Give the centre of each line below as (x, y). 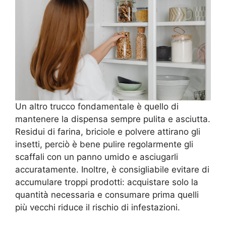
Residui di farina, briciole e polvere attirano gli (108, 131)
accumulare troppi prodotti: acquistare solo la (107, 182)
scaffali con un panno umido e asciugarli (97, 157)
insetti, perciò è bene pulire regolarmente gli (104, 144)
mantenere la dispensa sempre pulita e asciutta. (113, 119)
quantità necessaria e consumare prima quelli (107, 194)
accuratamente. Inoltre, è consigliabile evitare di (112, 169)
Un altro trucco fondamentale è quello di (97, 106)
